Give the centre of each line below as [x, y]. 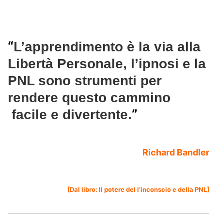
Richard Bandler [176, 153]
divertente [95, 115]
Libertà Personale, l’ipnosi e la [107, 64]
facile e [35, 115]
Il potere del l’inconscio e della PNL [153, 190]
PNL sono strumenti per [85, 81]
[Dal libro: [83, 190]
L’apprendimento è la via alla [107, 47]
